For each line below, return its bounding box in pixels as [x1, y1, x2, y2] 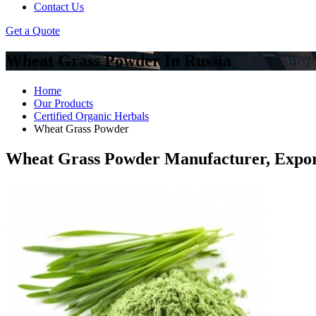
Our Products [34, 97, 93, 109]
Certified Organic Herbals [34, 109, 149, 122]
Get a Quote [6, 25, 60, 37]
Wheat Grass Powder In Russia [6, 51, 231, 70]
